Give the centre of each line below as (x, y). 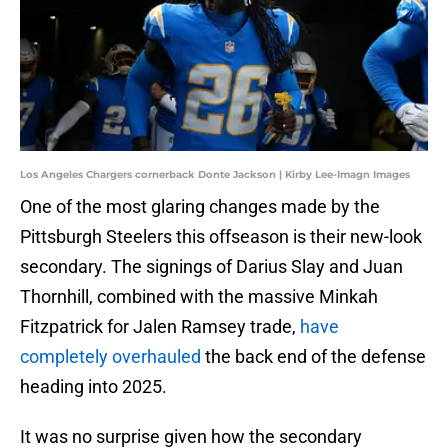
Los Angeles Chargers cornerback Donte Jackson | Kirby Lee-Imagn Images (215, 175)
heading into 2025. (93, 387)
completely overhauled (110, 357)
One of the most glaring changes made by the (200, 207)
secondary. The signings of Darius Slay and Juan (211, 267)
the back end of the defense (313, 357)
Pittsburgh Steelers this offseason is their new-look (221, 237)
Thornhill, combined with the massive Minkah (199, 297)
